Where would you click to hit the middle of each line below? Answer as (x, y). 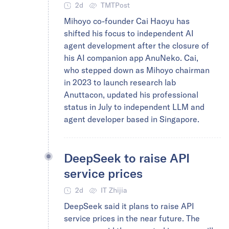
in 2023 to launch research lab (120, 82)
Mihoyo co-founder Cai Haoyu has (127, 21)
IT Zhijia (114, 190)
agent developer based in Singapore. (132, 119)
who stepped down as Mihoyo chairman (137, 70)
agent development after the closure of (136, 45)
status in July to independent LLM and (134, 107)
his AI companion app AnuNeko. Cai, (131, 58)
